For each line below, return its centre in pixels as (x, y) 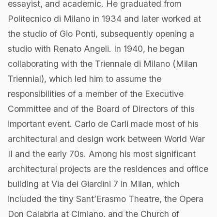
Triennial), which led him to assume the (85, 79)
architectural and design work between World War (106, 139)
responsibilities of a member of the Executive (96, 94)
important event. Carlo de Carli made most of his (103, 124)
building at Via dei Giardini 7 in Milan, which (94, 184)
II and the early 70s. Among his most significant (102, 154)
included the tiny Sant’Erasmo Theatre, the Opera (106, 199)
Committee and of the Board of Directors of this (101, 109)
